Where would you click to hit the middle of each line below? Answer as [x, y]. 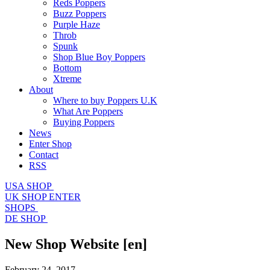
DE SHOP [25, 218]
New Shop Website [64, 244]
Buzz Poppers [80, 14]
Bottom [67, 68]
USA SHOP [28, 186]
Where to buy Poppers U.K [105, 100]
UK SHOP [26, 197]
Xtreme [67, 79]
